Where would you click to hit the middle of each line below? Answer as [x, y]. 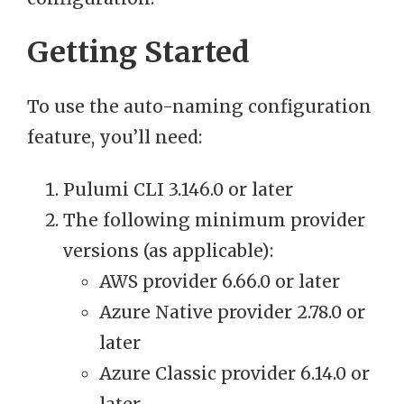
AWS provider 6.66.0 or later [220, 282]
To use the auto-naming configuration [199, 107]
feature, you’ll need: [115, 138]
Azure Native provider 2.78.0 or [232, 312]
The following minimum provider [214, 220]
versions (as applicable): [168, 251]
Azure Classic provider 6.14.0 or [234, 374]
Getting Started [138, 53]
